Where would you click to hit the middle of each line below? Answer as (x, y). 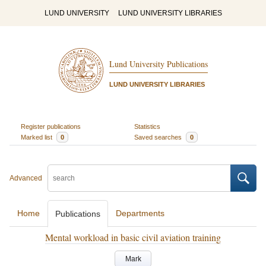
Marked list (37, 137)
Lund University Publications (158, 64)
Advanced (26, 178)
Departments (140, 213)
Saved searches (159, 137)
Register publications (50, 126)
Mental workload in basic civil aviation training (133, 237)
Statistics (147, 126)
